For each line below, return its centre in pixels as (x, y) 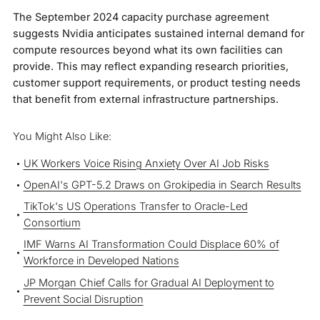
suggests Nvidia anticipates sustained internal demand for (158, 33)
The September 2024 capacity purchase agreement (141, 17)
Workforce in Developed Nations (101, 261)
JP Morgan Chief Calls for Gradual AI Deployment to (149, 282)
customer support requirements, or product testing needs (156, 82)
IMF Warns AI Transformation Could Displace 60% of (151, 245)
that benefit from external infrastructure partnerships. (145, 99)
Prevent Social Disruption (83, 299)
